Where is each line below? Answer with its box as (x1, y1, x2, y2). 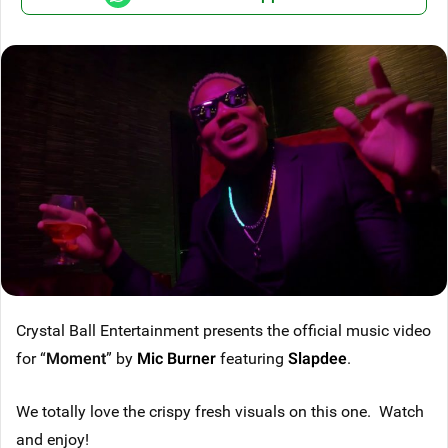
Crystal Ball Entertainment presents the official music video (16, 318, 431, 341)
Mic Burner (137, 346, 216, 369)
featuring (216, 346, 288, 369)
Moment (46, 346, 106, 369)
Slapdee (288, 346, 347, 369)
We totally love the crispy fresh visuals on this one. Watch (16, 399, 424, 422)
